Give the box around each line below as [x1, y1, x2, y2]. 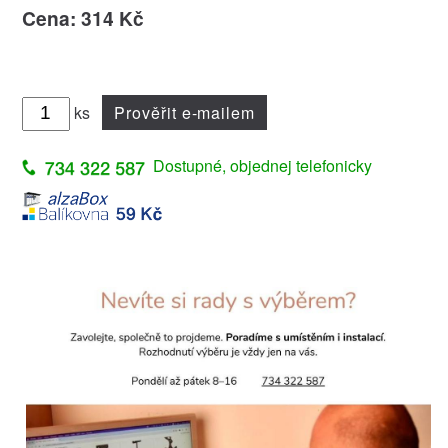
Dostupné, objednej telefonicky [152, 153, 372, 177]
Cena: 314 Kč [21, 3, 144, 32]
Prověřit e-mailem [113, 100, 256, 124]
